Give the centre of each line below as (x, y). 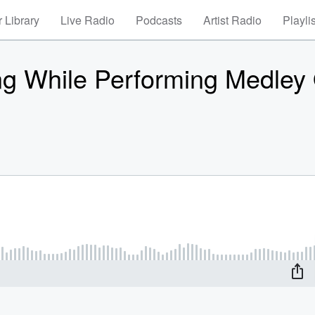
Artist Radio (232, 20)
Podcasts (159, 20)
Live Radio (88, 20)
